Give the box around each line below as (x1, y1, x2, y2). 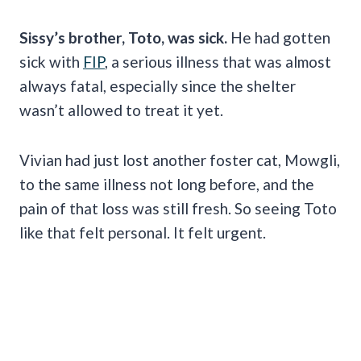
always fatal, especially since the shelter (19, 76, 296, 95)
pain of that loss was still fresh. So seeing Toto (19, 198, 337, 218)
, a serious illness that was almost (105, 52, 331, 71)
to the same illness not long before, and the (19, 174, 314, 193)
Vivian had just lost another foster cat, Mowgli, (19, 150, 340, 169)
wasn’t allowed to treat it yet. (19, 100, 223, 119)
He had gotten (227, 27, 330, 47)
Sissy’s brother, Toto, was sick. (19, 27, 227, 47)
